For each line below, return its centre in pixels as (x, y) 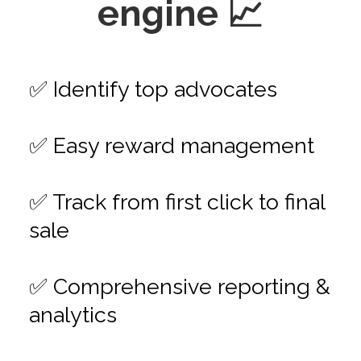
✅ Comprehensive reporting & (179, 287)
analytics (73, 315)
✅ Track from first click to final (176, 202)
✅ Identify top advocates (153, 89)
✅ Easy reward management (171, 146)
